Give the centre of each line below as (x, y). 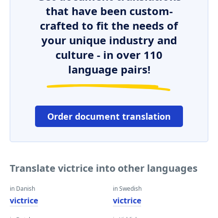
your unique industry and (109, 40)
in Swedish (127, 189)
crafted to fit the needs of (109, 25)
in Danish (22, 189)
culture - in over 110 (109, 54)
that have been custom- (109, 11)
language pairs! (109, 69)
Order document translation (109, 116)
